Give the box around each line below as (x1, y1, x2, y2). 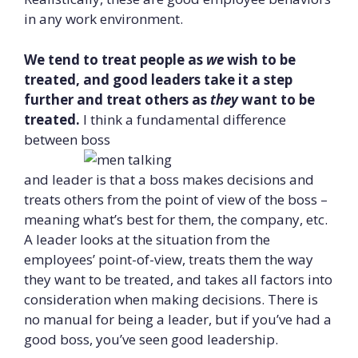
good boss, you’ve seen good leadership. (24, 329, 278, 348)
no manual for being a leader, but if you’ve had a (24, 309, 332, 328)
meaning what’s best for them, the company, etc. (24, 209, 328, 229)
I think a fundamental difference (80, 109, 286, 129)
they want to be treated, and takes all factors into (24, 269, 332, 288)
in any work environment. (24, 10, 183, 28)
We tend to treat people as (24, 50, 206, 69)
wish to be (224, 50, 296, 69)
